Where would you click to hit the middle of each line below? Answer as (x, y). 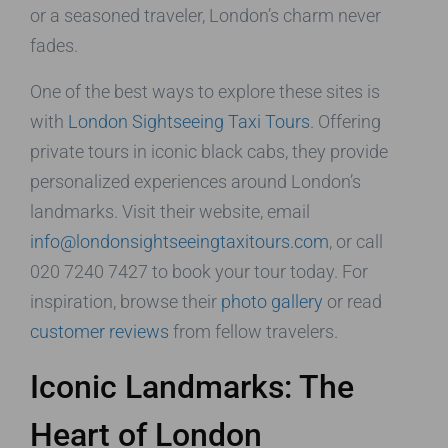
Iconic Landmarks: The (192, 386)
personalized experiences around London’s (195, 181)
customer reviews (99, 331)
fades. (54, 45)
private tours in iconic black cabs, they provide (209, 151)
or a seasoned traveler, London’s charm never (205, 15)
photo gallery (272, 301)
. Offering (345, 121)
